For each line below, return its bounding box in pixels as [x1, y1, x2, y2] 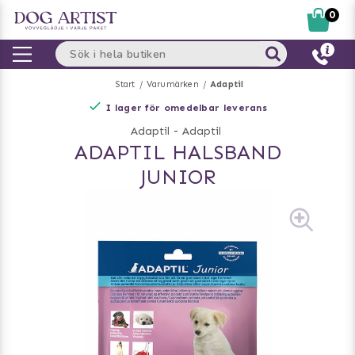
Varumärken [146, 79, 199, 90]
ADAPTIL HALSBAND [74, 140, 281, 165]
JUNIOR [139, 165, 216, 189]
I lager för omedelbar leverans [106, 102, 267, 113]
